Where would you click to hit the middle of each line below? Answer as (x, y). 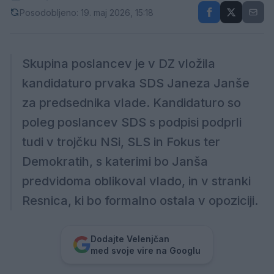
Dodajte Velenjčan (130, 239)
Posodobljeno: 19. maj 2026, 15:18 (87, 12)
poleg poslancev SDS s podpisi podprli (132, 123)
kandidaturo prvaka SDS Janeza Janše (136, 83)
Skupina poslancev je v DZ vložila (119, 64)
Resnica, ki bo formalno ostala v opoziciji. (140, 201)
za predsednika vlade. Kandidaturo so (131, 103)
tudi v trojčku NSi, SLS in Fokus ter (121, 142)
